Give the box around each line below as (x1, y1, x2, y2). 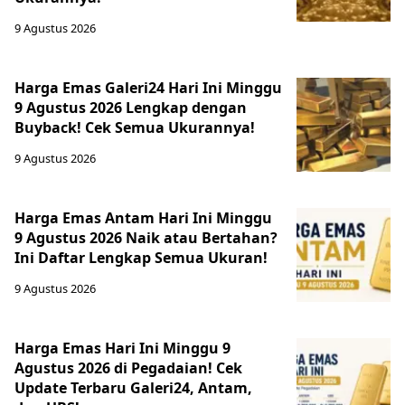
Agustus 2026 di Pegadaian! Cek (14, 358, 242, 379)
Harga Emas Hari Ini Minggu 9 (14, 338, 231, 359)
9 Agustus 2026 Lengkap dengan (14, 98, 247, 118)
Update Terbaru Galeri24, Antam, (14, 378, 252, 399)
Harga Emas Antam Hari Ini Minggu (14, 208, 272, 229)
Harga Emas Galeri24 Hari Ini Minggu (14, 78, 282, 99)
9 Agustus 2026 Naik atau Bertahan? (14, 228, 278, 249)
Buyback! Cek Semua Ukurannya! (14, 118, 255, 138)
